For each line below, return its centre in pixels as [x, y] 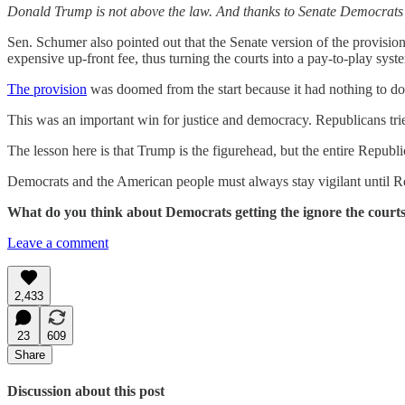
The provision [47, 89]
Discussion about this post [86, 391]
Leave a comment [58, 242]
